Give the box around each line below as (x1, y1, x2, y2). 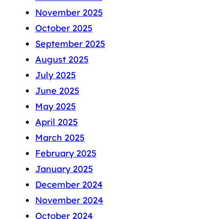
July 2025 (35, 69, 76, 81)
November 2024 (35, 195, 103, 206)
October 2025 (35, 22, 92, 34)
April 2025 (35, 116, 78, 128)
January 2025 (35, 163, 93, 175)
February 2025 (35, 148, 96, 159)
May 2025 (35, 101, 76, 112)
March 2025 (35, 132, 85, 144)
